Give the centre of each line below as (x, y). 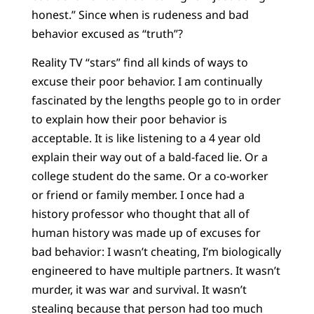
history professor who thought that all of (140, 214)
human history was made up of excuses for (146, 233)
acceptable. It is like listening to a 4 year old (146, 138)
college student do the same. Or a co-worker (150, 176)
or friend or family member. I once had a (138, 195)
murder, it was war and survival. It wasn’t (139, 290)
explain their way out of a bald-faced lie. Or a (149, 157)
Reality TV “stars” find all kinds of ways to (139, 63)
